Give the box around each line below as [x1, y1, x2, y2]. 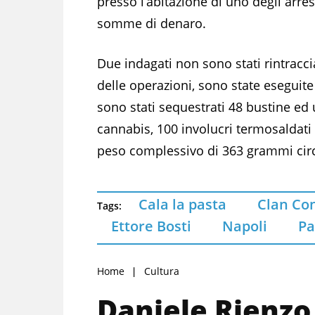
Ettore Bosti [111, 216, 191, 236]
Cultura [144, 264, 179, 278]
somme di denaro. [97, 14, 206, 32]
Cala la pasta [139, 194, 226, 214]
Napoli [222, 216, 267, 236]
